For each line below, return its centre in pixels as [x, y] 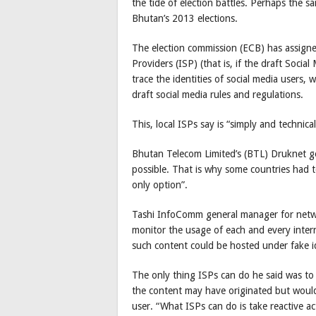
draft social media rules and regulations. [218, 94]
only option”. [160, 184]
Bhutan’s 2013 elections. [185, 18]
